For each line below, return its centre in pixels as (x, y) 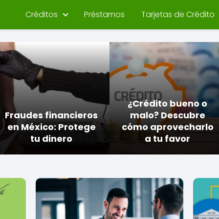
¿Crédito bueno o (168, 103)
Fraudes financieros (52, 115)
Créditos (42, 14)
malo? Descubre (167, 115)
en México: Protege (51, 127)
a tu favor (168, 139)
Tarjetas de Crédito (178, 14)
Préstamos (104, 14)
